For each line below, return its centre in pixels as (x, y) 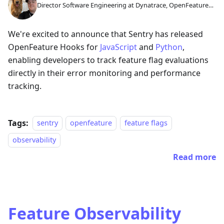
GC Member (54, 13)
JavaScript (118, 47)
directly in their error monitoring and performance (104, 73)
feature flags (146, 123)
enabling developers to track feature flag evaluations (108, 60)
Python (169, 47)
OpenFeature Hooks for (54, 47)
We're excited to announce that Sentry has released (105, 34)
